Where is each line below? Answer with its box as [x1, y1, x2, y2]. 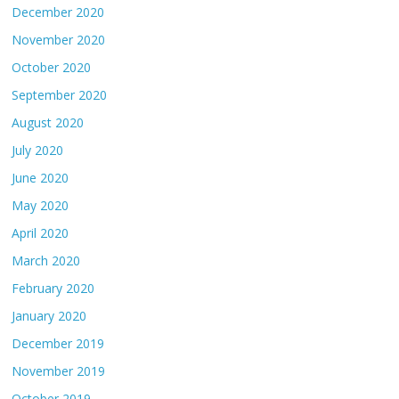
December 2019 [12, 334, 105, 352]
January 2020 [12, 306, 87, 324]
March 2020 [12, 251, 81, 269]
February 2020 [12, 279, 95, 297]
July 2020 [12, 141, 64, 159]
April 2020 [12, 224, 69, 241]
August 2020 [12, 113, 85, 131]
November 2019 [12, 362, 106, 379]
